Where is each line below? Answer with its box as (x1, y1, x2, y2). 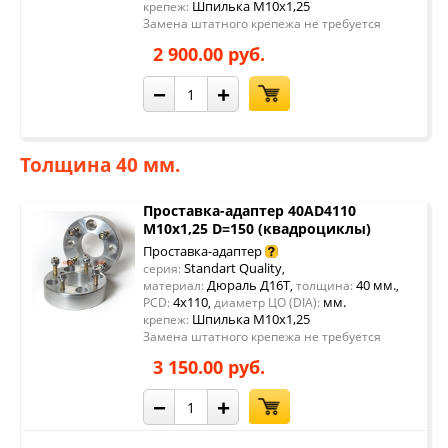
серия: (143, 260, 181, 277)
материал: (143, 277, 204, 294)
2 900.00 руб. (153, 42, 265, 66)
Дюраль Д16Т (204, 276, 290, 294)
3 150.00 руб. (153, 355, 265, 379)
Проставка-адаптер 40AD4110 (143, 201, 356, 220)
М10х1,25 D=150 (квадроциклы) (143, 219, 371, 238)
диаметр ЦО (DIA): (214, 294, 320, 311)
